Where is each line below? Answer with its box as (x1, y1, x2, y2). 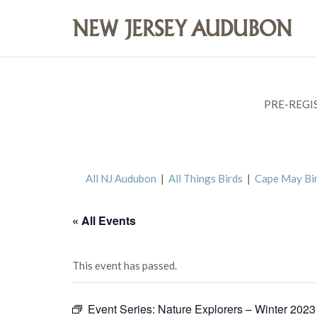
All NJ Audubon (86, 172, 156, 185)
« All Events (72, 212, 136, 229)
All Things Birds (168, 172, 243, 185)
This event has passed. (72, 259, 177, 272)
